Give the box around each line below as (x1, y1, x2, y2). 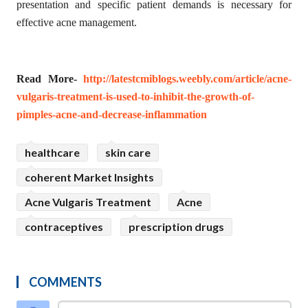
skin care (105, 145, 151, 159)
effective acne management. (16, 16, 137, 28)
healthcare (25, 145, 80, 159)
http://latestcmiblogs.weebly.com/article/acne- (83, 72, 291, 85)
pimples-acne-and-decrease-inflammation (16, 108, 207, 120)
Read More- (16, 72, 83, 85)
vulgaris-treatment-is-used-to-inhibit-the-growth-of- (16, 90, 254, 102)
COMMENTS (29, 274, 102, 289)
